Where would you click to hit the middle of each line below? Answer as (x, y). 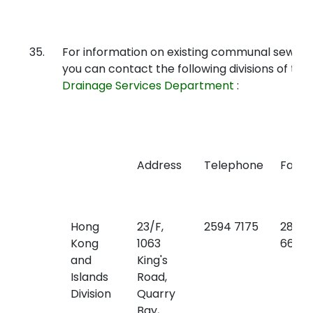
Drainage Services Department (148, 86)
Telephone (234, 165)
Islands (89, 277)
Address (159, 165)
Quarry (156, 294)
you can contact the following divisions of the (186, 69)
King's (152, 260)
